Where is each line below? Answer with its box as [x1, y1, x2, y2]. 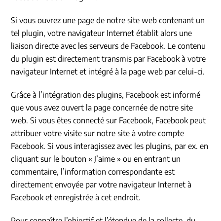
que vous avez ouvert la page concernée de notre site [11, 103, 193, 113]
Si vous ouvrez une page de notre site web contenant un [11, 15, 205, 26]
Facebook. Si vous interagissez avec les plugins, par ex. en [11, 141, 209, 151]
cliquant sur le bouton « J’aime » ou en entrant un [11, 154, 181, 164]
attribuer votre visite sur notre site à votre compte [11, 128, 184, 139]
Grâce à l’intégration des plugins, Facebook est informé [11, 90, 201, 100]
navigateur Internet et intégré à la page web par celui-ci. [11, 67, 205, 77]
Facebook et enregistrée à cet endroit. [11, 192, 141, 203]
